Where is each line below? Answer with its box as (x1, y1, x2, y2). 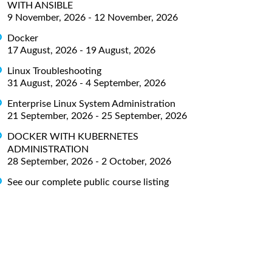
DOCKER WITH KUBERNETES (7, 131, 138, 141)
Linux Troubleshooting (7, 66, 101, 76)
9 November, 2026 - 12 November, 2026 (7, 12, 178, 22)
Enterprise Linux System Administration (7, 98, 175, 109)
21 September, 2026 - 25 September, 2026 (7, 110, 187, 121)
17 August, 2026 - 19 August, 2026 (7, 45, 155, 55)
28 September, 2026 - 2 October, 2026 (7, 156, 171, 166)
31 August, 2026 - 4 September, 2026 (7, 78, 166, 88)
